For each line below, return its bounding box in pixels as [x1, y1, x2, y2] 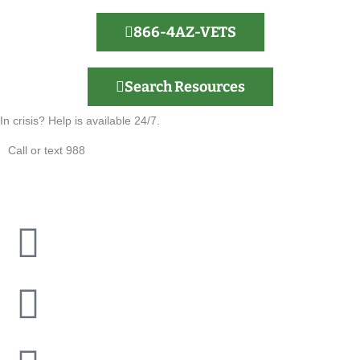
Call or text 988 [8, 144, 85, 157]
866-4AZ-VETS [133, 23, 236, 42]
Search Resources [124, 78, 245, 96]
